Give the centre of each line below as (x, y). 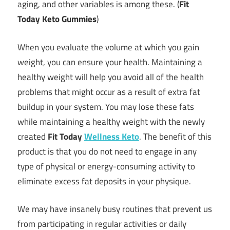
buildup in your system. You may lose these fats (106, 107)
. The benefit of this (175, 136)
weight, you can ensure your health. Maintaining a (110, 62)
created (33, 136)
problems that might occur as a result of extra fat (109, 92)
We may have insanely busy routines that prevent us (115, 209)
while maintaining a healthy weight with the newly (111, 121)
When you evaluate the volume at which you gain (108, 47)
